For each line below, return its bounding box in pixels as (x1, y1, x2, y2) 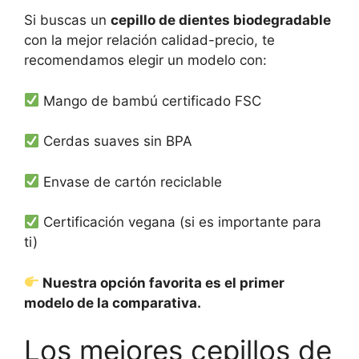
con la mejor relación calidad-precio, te (24, 32, 275, 48)
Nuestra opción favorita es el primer (39, 274, 285, 291)
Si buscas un (24, 12, 111, 28)
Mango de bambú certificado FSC (39, 92, 262, 109)
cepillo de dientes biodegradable (111, 12, 331, 28)
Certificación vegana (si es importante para (39, 214, 322, 230)
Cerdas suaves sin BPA (39, 133, 193, 149)
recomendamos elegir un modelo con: (24, 52, 267, 68)
